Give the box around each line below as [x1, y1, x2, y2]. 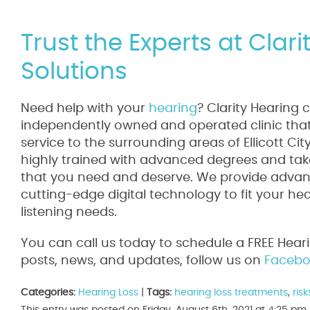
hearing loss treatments [174, 287, 288, 298]
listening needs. [21, 206, 117, 219]
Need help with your [21, 102, 145, 115]
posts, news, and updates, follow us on [21, 255, 261, 267]
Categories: [21, 287, 75, 298]
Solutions [21, 60, 127, 84]
